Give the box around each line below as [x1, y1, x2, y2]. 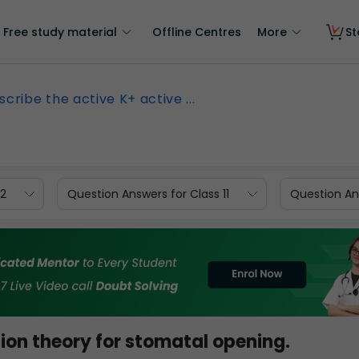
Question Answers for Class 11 [67, 185, 229, 202]
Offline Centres [152, 24, 241, 40]
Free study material [3, 24, 117, 40]
